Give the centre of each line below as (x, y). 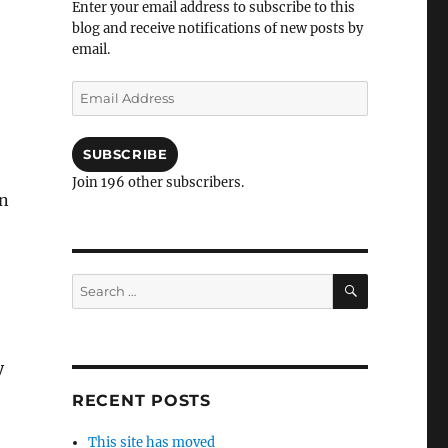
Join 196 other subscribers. (157, 182)
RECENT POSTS (141, 400)
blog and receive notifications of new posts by (217, 28)
